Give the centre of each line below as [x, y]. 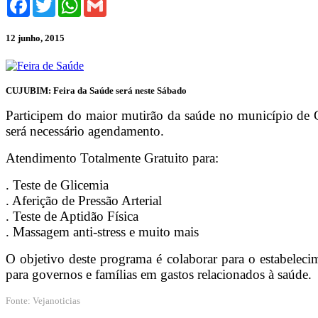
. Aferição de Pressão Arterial [84, 201]
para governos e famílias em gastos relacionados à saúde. [159, 275]
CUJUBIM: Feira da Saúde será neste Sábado [96, 91]
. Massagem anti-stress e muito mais [102, 232]
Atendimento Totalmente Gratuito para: [112, 158]
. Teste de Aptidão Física [72, 216]
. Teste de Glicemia [57, 185]
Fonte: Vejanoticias [43, 301]
